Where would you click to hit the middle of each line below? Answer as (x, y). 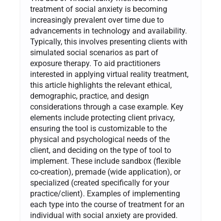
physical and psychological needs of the (100, 140)
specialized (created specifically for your (100, 183)
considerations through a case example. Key (107, 107)
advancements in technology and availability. (109, 31)
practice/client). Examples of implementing (105, 194)
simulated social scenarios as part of (94, 53)
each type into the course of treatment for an (107, 205)
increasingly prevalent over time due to (97, 20)
